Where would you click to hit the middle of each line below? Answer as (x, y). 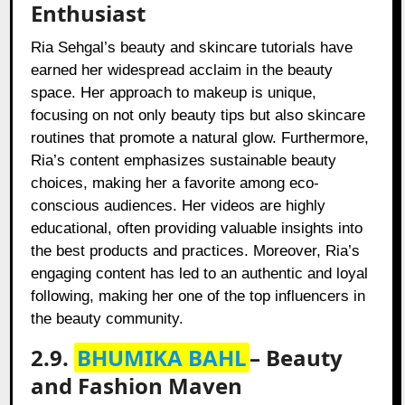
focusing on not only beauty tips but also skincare (198, 116)
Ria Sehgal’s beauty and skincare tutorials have (192, 48)
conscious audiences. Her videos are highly (179, 206)
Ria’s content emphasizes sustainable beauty (184, 161)
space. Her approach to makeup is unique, (174, 93)
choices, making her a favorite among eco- (175, 184)
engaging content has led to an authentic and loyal (200, 274)
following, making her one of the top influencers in (198, 297)
